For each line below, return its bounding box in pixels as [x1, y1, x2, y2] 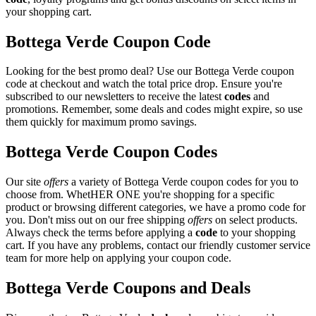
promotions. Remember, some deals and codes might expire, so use [6, 103, 303, 116]
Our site [6, 176, 44, 188]
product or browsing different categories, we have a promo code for [6, 201, 305, 214]
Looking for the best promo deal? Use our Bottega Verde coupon [6, 65, 294, 78]
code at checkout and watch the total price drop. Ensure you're [6, 78, 282, 90]
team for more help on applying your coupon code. [6, 252, 231, 265]
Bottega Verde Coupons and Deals [6, 279, 250, 298]
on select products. [212, 214, 298, 226]
